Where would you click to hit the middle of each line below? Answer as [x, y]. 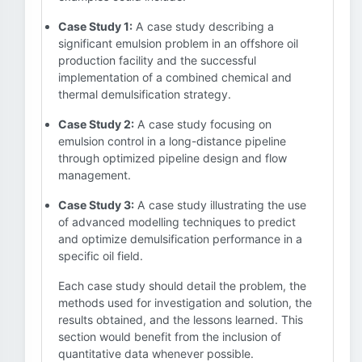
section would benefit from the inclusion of [170, 337]
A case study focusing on [203, 124]
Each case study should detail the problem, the [182, 286]
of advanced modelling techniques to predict [177, 222]
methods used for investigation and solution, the [185, 303]
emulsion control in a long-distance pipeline [172, 141]
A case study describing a [203, 26]
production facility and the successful [157, 60]
